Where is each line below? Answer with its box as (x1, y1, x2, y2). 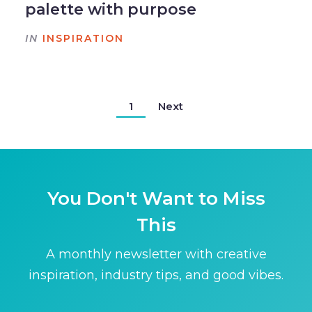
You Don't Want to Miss (47, 187, 265, 210)
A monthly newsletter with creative (45, 247, 267, 263)
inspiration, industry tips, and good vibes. (29, 267, 283, 283)
